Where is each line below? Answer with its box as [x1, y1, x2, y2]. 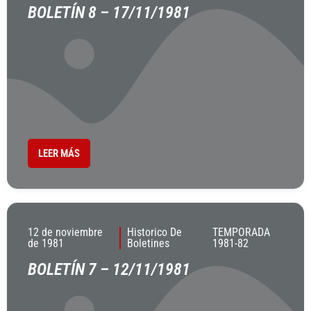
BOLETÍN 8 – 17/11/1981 [28, 3, 190, 22]
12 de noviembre [28, 226, 103, 239]
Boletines [126, 237, 169, 250]
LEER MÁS [38, 147, 80, 160]
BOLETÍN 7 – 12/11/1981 [28, 260, 190, 279]
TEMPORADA [212, 226, 271, 239]
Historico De [126, 226, 182, 239]
